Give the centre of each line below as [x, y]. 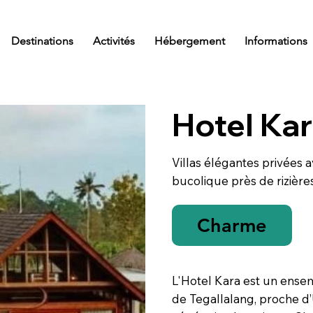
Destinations [42, 41]
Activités [114, 41]
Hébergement [189, 41]
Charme [232, 225]
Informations [276, 41]
